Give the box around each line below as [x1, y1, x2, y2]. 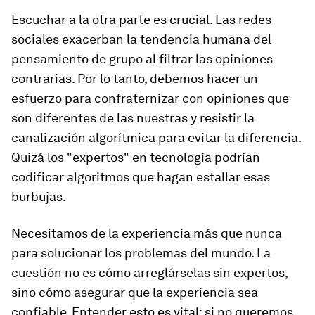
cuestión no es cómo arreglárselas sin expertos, [11, 265, 288, 280]
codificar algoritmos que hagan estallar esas [11, 169, 270, 184]
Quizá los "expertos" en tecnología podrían [11, 150, 260, 165]
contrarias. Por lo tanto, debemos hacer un [11, 71, 258, 86]
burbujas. [11, 189, 66, 204]
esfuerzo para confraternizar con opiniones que [11, 91, 289, 105]
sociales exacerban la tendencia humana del [11, 32, 271, 46]
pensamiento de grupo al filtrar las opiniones [11, 51, 273, 66]
